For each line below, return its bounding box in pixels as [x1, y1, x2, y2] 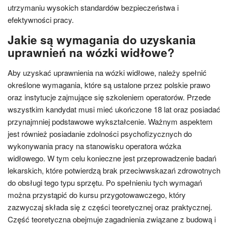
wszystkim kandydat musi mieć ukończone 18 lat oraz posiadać [8, 103, 220, 115]
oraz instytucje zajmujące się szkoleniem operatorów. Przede [8, 91, 211, 102]
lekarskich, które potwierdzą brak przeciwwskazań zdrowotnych [8, 164, 220, 176]
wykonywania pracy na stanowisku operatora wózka [8, 140, 181, 151]
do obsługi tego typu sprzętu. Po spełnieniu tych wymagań [8, 177, 202, 188]
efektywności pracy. [8, 14, 74, 25]
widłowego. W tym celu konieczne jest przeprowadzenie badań [8, 152, 216, 163]
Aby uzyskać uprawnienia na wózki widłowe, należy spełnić [8, 67, 207, 78]
